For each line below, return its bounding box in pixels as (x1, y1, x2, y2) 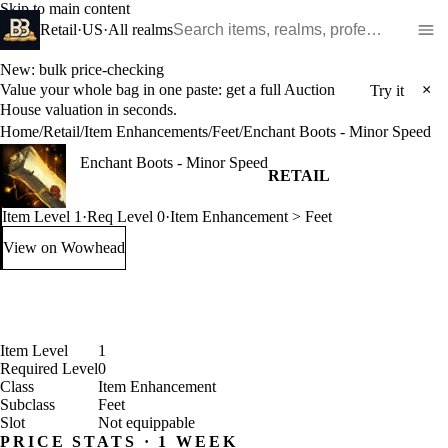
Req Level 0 (87, 208, 165, 225)
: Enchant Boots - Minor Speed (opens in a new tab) (62, 247, 391, 265)
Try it (370, 81, 404, 99)
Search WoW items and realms (172, 9, 365, 26)
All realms (108, 21, 173, 38)
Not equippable (98, 414, 195, 431)
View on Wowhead (3, 239, 125, 256)
